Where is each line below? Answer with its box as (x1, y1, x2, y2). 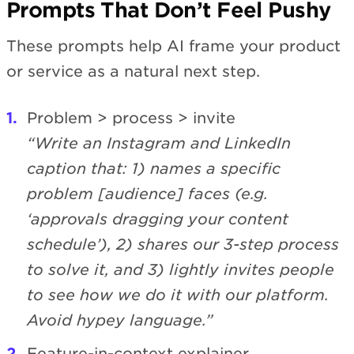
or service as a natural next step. (6, 62, 260, 81)
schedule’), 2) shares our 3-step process (27, 235, 339, 254)
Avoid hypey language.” (27, 311, 213, 330)
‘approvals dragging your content (27, 210, 288, 229)
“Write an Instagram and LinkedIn (27, 134, 291, 153)
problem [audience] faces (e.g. (27, 185, 268, 204)
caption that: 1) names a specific (27, 160, 281, 179)
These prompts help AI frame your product (6, 37, 341, 56)
